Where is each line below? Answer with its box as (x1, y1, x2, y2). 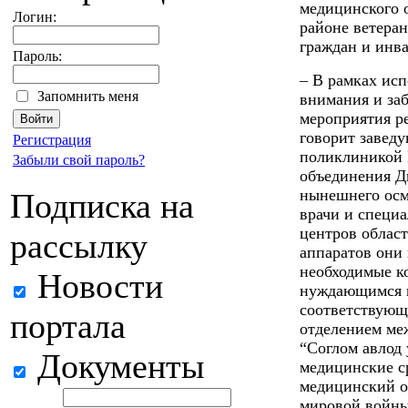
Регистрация (13, 132, 91, 148)
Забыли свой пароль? (13, 152, 145, 168)
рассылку (10, 227, 148, 265)
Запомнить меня (37, 88, 138, 104)
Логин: (13, 9, 56, 25)
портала (10, 307, 126, 345)
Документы (28, 347, 205, 385)
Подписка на (10, 187, 194, 225)
